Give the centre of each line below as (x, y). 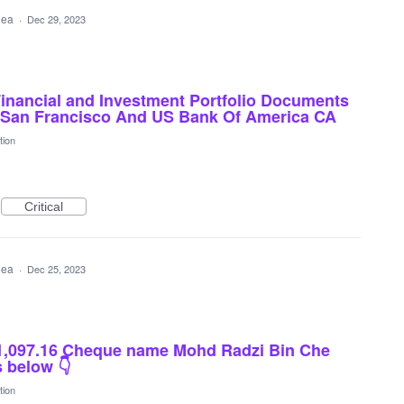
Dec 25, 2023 (56, 269)
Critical (44, 207)
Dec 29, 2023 (56, 19)
